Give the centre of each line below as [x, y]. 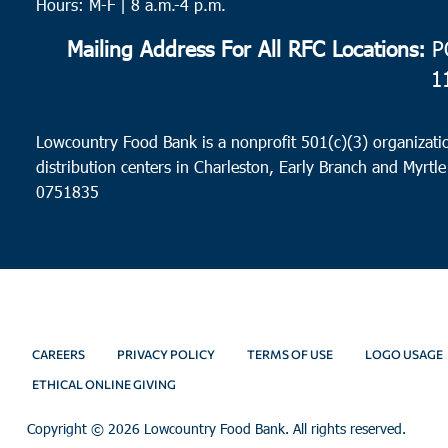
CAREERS [58, 354]
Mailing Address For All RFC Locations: [245, 47]
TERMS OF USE [289, 354]
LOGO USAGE [403, 354]
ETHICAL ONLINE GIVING [103, 384]
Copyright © [67, 429]
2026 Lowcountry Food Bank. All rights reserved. [256, 429]
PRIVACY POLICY [165, 354]
